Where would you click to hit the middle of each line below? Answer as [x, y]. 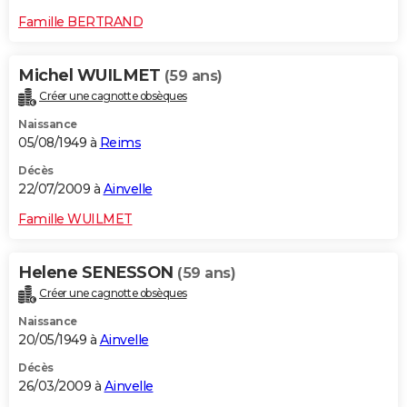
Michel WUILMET [91, 75]
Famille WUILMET [75, 218]
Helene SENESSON [98, 272]
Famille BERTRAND [80, 21]
